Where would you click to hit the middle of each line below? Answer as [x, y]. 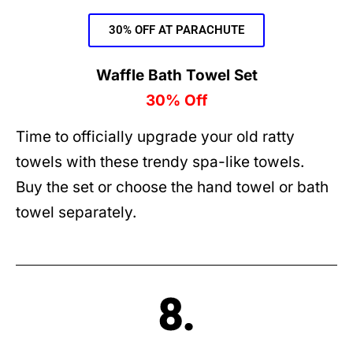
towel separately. [76, 213]
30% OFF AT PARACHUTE [176, 30]
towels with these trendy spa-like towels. [162, 162]
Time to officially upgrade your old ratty [155, 137]
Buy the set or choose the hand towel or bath [172, 188]
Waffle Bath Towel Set [176, 75]
